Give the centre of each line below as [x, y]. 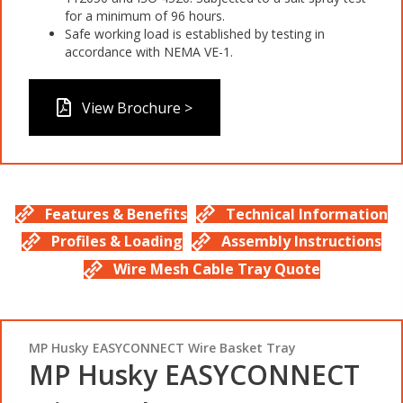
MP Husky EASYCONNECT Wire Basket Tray [162, 347]
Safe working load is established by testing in [195, 33]
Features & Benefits [116, 214]
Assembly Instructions [301, 242]
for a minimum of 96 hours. [145, 15]
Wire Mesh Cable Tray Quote [216, 269]
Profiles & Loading [117, 242]
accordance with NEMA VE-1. [149, 51]
